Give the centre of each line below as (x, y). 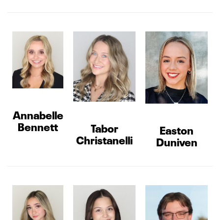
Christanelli (104, 139)
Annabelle (38, 114)
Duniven (177, 141)
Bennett (38, 126)
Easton (177, 129)
